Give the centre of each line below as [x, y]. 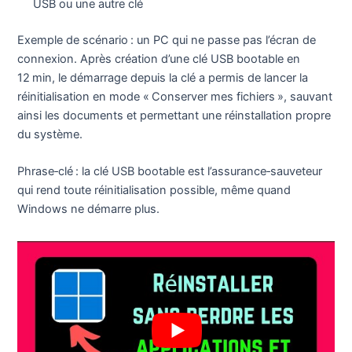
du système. [50, 134]
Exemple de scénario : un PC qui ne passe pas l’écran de [167, 40]
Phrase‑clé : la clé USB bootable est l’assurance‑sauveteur [170, 172]
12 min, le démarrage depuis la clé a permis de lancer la [163, 77]
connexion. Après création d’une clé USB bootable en [159, 59]
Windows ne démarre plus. [89, 209]
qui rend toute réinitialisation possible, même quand [154, 191]
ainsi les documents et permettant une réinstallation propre [174, 115]
